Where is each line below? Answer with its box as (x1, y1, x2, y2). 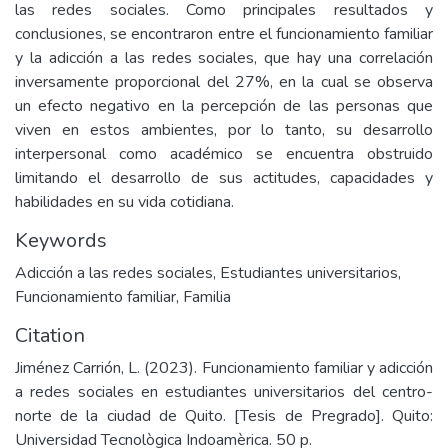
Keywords (15, 227, 107, 254)
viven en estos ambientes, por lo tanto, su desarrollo (15, 119, 433, 141)
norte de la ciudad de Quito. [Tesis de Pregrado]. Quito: (15, 405, 433, 427)
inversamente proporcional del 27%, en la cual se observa (15, 71, 433, 93)
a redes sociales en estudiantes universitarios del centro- (15, 381, 433, 403)
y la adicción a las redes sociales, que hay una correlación (15, 47, 433, 69)
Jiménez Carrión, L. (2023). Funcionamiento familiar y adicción (15, 357, 433, 379)
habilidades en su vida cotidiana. (15, 191, 234, 213)
